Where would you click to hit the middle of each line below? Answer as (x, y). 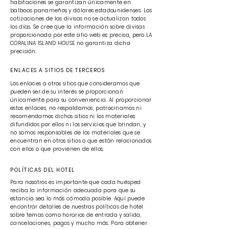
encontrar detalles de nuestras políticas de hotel (77, 207)
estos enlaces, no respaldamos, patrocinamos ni (76, 108)
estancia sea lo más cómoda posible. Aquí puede (77, 199)
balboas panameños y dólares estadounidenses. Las (81, 10)
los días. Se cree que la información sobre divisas (78, 27)
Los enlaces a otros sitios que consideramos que (75, 84)
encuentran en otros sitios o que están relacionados (81, 141)
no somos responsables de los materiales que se (75, 133)
